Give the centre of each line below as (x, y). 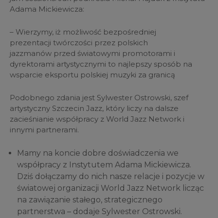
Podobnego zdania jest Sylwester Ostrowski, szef (99, 98)
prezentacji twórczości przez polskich (79, 43)
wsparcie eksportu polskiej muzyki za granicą (92, 75)
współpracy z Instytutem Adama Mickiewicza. (104, 165)
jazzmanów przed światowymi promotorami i (92, 54)
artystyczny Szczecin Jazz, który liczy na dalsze (94, 109)
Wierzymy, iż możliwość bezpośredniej (86, 32)
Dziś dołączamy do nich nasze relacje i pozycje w (111, 177)
